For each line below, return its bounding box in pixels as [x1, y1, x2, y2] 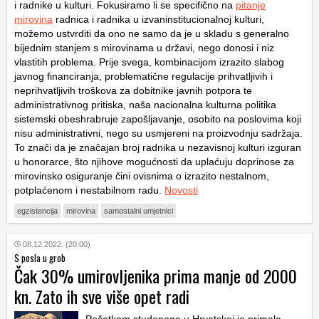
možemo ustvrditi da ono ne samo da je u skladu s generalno [14, 28, 289, 40]
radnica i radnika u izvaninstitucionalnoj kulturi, [53, 14, 264, 26]
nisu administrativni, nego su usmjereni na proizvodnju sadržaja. [14, 127, 303, 140]
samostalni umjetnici [104, 206, 173, 216]
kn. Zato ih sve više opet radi [14, 283, 189, 310]
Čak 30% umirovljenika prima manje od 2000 [14, 263, 297, 289]
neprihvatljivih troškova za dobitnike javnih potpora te [14, 85, 252, 97]
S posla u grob [14, 251, 66, 266]
